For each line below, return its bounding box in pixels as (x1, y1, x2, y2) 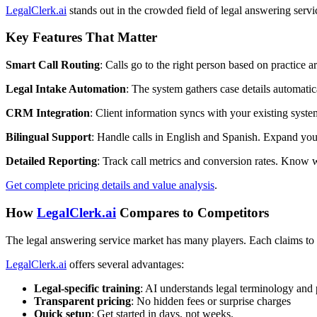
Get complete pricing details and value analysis (6, 179, 214, 192)
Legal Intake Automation (6, 83, 126, 96)
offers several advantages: (67, 258, 184, 270)
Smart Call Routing (6, 59, 100, 71)
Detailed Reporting (6, 155, 97, 168)
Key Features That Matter (6, 30, 157, 45)
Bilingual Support (6, 131, 91, 144)
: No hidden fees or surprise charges (131, 294, 291, 307)
